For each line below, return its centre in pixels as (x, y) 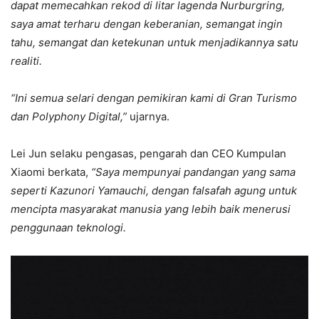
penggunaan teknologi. (68, 227)
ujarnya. (148, 116)
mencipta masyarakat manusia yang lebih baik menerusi (151, 209)
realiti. (26, 61)
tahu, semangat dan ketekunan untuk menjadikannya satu (155, 42)
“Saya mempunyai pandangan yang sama (193, 172)
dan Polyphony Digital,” (69, 116)
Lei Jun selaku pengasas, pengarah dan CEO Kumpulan (148, 153)
